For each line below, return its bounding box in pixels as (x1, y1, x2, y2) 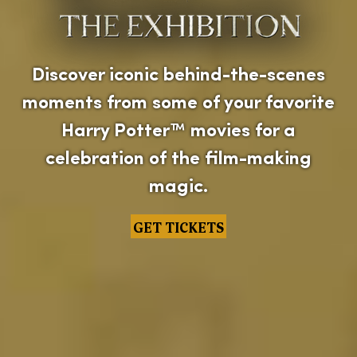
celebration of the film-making (45, 149, 312, 169)
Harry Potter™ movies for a (61, 121, 296, 141)
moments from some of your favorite (22, 93, 335, 113)
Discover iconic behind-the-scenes (32, 65, 325, 85)
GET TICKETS (133, 216, 224, 236)
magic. (149, 177, 208, 197)
